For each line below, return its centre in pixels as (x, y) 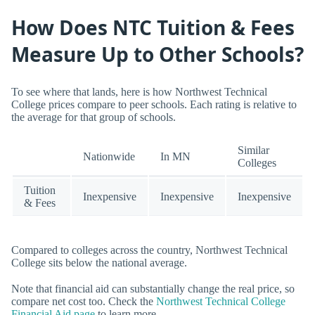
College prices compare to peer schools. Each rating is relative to (154, 104)
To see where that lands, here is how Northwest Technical (139, 91)
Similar (253, 150)
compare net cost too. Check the (84, 302)
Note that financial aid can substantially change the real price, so (153, 289)
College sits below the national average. (99, 263)
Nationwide (109, 156)
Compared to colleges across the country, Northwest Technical (149, 250)
